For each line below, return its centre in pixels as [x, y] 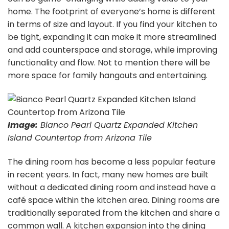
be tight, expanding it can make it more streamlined [112, 37]
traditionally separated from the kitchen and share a [114, 213]
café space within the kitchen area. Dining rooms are [114, 200]
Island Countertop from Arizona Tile [80, 138]
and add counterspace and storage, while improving [112, 50]
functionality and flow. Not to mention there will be [109, 63]
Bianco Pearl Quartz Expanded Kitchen [118, 125]
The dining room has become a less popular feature [112, 162]
